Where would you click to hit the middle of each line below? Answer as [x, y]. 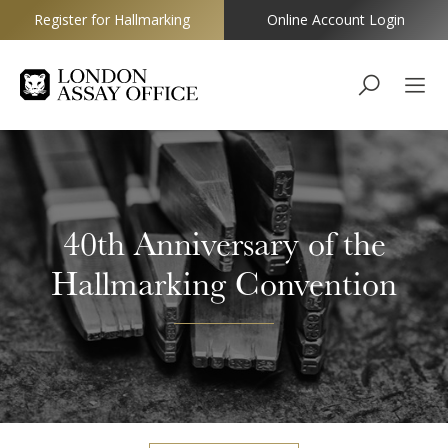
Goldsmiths [55, 96]
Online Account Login [336, 19]
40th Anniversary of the [224, 243]
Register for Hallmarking [112, 19]
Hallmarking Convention [224, 283]
